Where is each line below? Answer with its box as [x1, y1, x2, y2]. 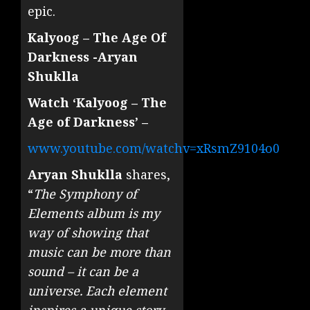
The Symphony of [33, 185, 137, 203]
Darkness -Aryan [28, 48, 138, 66]
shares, [122, 166, 170, 183]
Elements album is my [28, 205, 160, 222]
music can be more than [28, 244, 171, 261]
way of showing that [28, 224, 148, 241]
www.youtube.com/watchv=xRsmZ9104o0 [28, 140, 280, 157]
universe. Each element [28, 282, 167, 300]
